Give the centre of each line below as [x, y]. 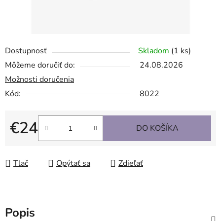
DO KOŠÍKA [157, 129]
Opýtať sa [73, 164]
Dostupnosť [26, 51]
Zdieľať [131, 164]
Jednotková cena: [39, 144]
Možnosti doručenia [39, 80]
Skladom [155, 51]
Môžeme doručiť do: [40, 65]
